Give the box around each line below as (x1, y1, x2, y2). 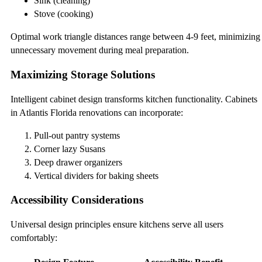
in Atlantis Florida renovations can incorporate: (11, 107, 183, 118)
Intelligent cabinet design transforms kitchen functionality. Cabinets (11, 94, 257, 104)
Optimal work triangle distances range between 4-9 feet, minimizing (11, 32, 260, 42)
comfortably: (11, 233, 57, 243)
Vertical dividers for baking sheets (34, 170, 158, 181)
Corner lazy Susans (34, 143, 105, 154)
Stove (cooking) (34, 9, 93, 19)
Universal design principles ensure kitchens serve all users (11, 219, 223, 230)
